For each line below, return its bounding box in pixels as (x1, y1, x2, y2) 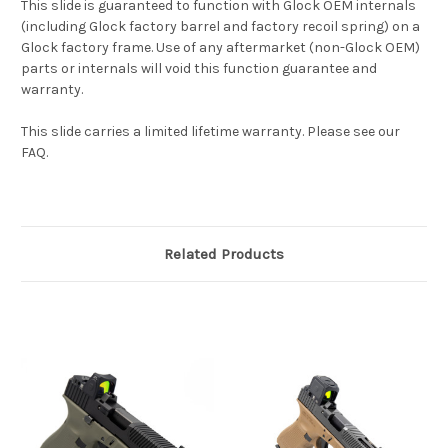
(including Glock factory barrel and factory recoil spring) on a (21, 17, 420, 35)
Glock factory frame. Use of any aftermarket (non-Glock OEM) (21, 38, 420, 56)
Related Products (164, 244, 284, 263)
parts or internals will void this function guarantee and (21, 59, 377, 77)
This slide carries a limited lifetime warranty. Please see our (21, 122, 400, 140)
